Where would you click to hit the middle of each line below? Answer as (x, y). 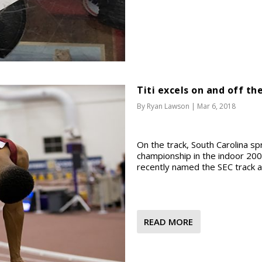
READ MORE (168, 221)
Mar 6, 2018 (216, 106)
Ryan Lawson (168, 106)
